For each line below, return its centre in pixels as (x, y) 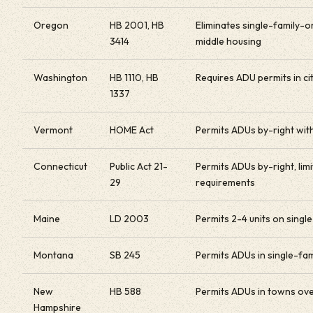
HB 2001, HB (137, 25)
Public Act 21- (139, 166)
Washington (60, 78)
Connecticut (60, 166)
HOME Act (132, 130)
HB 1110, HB (134, 78)
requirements (225, 182)
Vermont (53, 130)
